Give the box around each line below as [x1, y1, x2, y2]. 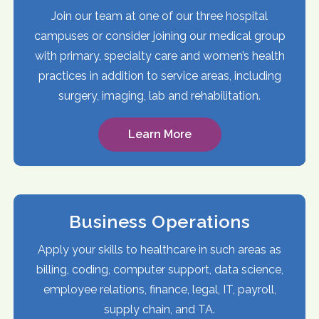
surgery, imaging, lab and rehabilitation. [58, 89, 261, 103]
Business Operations [68, 211, 251, 233]
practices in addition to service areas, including [38, 69, 281, 83]
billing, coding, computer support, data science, [36, 263, 283, 277]
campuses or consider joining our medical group [33, 29, 286, 43]
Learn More [127, 127, 192, 142]
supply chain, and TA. [104, 303, 215, 317]
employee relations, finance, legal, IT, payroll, [43, 283, 276, 297]
